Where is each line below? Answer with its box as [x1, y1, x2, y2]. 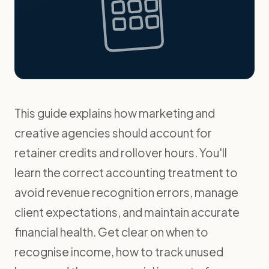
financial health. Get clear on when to [14, 224, 208, 239]
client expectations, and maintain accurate [14, 204, 240, 219]
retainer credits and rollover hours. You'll [14, 145, 227, 160]
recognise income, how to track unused [14, 244, 223, 259]
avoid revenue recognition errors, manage [14, 184, 238, 199]
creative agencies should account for [14, 125, 212, 140]
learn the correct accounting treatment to [14, 165, 238, 180]
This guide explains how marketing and [14, 105, 215, 120]
